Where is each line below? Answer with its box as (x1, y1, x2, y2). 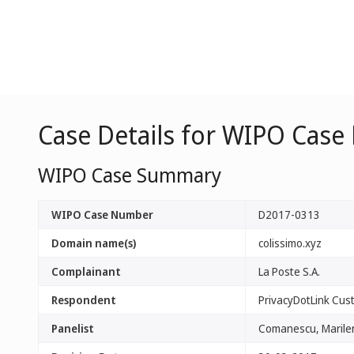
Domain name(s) (51, 235, 136, 250)
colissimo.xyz (258, 235, 322, 250)
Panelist (51, 321, 94, 336)
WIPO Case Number (51, 207, 153, 222)
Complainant (51, 264, 121, 279)
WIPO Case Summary (38, 161, 221, 188)
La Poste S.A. (258, 264, 320, 279)
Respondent (51, 292, 116, 307)
